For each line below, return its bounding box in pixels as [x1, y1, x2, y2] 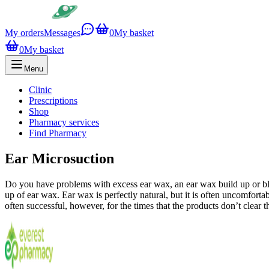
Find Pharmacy [29, 128, 86, 138]
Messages [44, 28, 80, 38]
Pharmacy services [29, 117, 99, 127]
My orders [5, 28, 44, 38]
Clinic [29, 85, 52, 95]
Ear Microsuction [5, 150, 114, 166]
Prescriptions [29, 95, 77, 106]
